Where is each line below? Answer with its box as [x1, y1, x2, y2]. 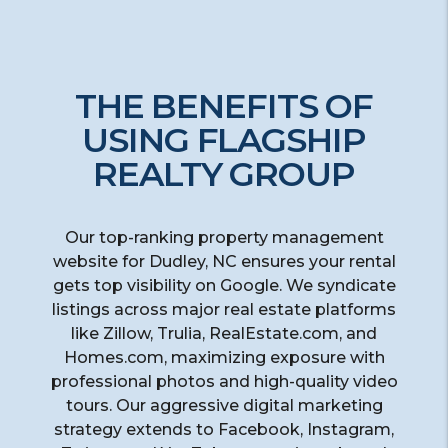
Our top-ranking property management [64, 227, 384, 247]
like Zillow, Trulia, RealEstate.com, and [71, 323, 377, 343]
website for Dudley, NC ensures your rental [52, 251, 396, 271]
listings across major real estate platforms [52, 299, 396, 319]
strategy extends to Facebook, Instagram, [54, 419, 394, 439]
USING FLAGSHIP [82, 118, 366, 161]
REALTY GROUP [93, 152, 355, 195]
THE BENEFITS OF [74, 84, 374, 127]
